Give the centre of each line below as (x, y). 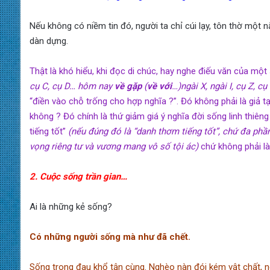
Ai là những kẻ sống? (71, 207)
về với (159, 86)
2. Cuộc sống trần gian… (78, 177)
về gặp (128, 86)
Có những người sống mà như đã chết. (110, 237)
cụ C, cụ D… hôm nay (72, 86)
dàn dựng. (49, 41)
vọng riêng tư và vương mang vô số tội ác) (114, 147)
